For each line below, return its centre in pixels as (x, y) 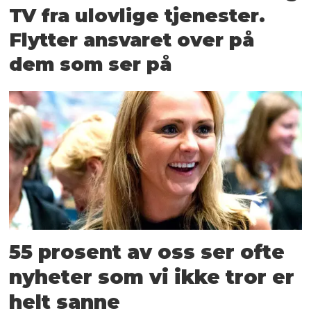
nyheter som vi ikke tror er (152, 277)
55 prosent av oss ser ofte (147, 252)
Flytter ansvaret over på (132, 40)
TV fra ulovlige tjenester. (137, 15)
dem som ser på (91, 64)
